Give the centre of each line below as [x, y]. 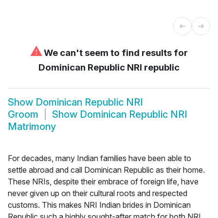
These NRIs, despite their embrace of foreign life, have [103, 181]
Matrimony [32, 127]
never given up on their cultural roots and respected [98, 193]
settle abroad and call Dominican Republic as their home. [106, 170]
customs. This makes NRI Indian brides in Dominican [99, 205]
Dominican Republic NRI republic [109, 67]
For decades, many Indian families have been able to [100, 158]
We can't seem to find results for [115, 53]
